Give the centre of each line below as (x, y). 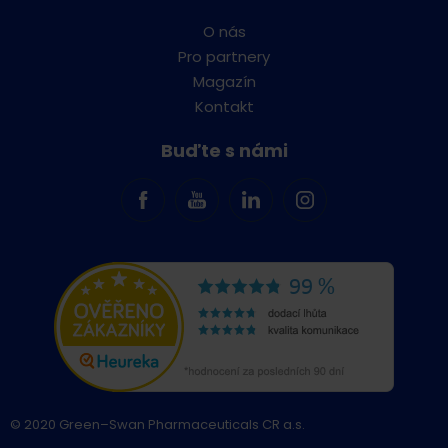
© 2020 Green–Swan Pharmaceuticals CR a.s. (157, 424)
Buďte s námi (224, 150)
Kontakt (224, 106)
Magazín (224, 81)
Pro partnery (224, 56)
